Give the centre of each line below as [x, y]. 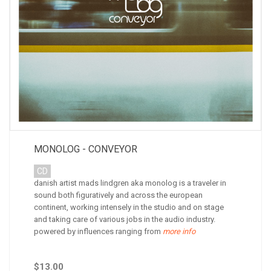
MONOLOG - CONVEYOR [86, 149]
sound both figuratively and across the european [118, 195]
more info [178, 231]
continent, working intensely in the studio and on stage [129, 207]
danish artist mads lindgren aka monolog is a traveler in [130, 183]
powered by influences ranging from [97, 231]
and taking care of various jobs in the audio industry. [125, 219]
